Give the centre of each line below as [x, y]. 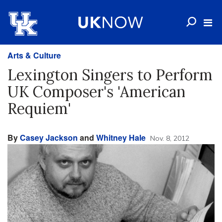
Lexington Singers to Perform [110, 75]
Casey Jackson [49, 138]
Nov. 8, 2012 [170, 138]
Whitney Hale [121, 138]
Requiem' [39, 109]
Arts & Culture [34, 55]
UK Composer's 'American [96, 92]
